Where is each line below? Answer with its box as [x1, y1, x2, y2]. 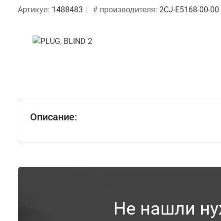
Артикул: [18, 5, 52, 14]
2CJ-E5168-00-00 [159, 5, 219, 14]
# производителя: [93, 5, 159, 14]
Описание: [30, 111, 77, 123]
